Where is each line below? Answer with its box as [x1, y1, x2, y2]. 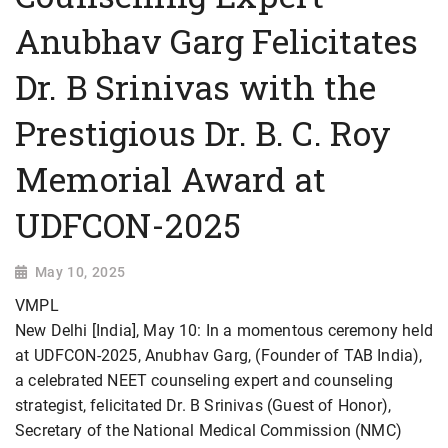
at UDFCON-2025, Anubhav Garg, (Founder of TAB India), [15, 346, 423, 366]
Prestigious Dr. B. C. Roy [15, 111, 392, 156]
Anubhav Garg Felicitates [15, 19, 419, 64]
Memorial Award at [15, 157, 327, 202]
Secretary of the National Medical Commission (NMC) [15, 421, 402, 441]
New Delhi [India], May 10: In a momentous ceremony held [15, 321, 433, 341]
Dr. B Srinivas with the [15, 65, 377, 110]
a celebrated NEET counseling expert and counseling [15, 371, 393, 391]
